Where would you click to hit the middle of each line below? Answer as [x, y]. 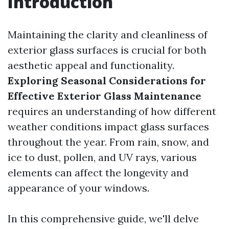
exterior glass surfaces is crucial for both [107, 50]
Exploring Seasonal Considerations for [107, 81]
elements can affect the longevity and [98, 173]
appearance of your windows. [78, 188]
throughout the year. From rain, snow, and [108, 142]
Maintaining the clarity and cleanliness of [108, 35]
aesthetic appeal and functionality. [91, 65]
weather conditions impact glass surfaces [108, 127]
